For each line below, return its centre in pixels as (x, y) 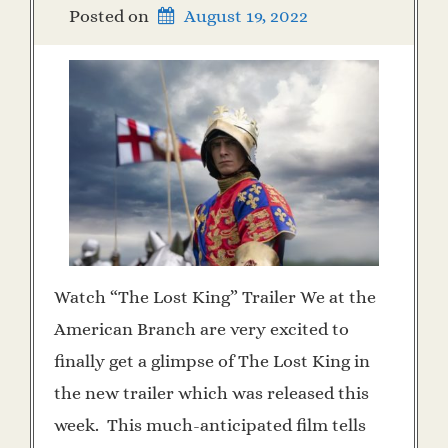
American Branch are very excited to (201, 329)
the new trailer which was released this (211, 393)
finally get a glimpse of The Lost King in (212, 361)
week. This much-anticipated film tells (210, 425)
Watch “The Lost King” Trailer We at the (215, 297)
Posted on (111, 15)
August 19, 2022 (246, 15)
